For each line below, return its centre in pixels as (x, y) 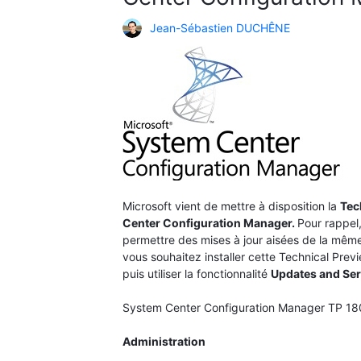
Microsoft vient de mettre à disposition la (231, 206)
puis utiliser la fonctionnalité (197, 274)
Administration (164, 342)
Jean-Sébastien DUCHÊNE (220, 28)
